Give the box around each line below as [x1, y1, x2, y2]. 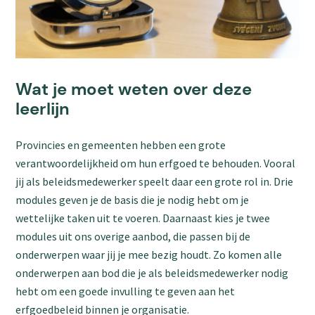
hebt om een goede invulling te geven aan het [15, 283, 236, 298]
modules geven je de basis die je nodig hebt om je [15, 192, 250, 207]
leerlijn [15, 97, 70, 120]
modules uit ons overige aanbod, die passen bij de [15, 229, 251, 243]
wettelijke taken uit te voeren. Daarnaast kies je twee [15, 210, 271, 225]
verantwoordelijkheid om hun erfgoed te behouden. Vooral [15, 155, 296, 170]
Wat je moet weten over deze [15, 77, 252, 100]
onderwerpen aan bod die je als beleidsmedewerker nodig [15, 265, 289, 280]
